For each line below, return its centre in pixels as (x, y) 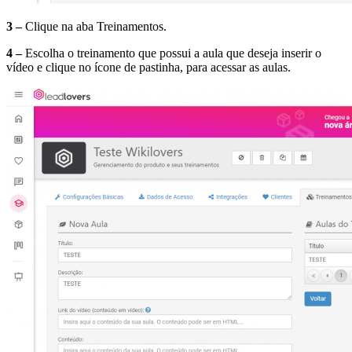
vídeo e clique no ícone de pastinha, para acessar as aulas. (148, 68)
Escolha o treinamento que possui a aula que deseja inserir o (172, 53)
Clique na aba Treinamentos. (94, 27)
